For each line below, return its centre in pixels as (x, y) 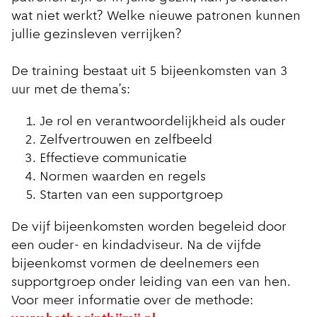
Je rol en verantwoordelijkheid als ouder (163, 122)
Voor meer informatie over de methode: (132, 301)
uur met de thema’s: (71, 91)
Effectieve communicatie (113, 159)
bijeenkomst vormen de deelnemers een (136, 265)
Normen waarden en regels (123, 178)
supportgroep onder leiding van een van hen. (151, 283)
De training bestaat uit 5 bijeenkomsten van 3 (150, 72)
